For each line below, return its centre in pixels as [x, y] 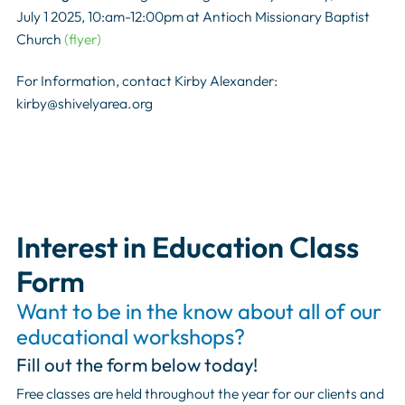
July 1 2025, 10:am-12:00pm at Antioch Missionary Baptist [193, 17]
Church [40, 39]
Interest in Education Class [187, 246]
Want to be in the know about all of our [198, 311]
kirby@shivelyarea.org [85, 103]
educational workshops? [130, 336]
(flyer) [82, 39]
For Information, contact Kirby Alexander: [146, 80]
